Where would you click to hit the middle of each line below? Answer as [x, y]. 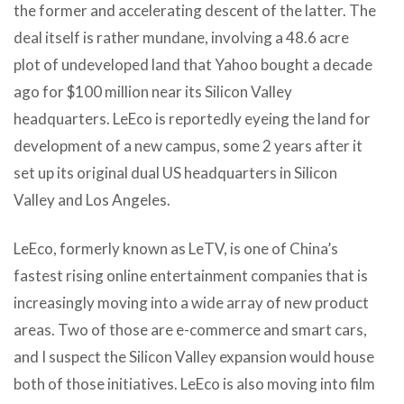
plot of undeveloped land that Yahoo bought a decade [193, 64]
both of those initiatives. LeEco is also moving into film [194, 383]
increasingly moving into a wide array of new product [191, 302]
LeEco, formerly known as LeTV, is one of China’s [176, 248]
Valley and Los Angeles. [92, 199]
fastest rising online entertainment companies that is [191, 275]
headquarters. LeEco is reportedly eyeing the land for [192, 118]
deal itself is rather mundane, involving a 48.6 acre [181, 37]
